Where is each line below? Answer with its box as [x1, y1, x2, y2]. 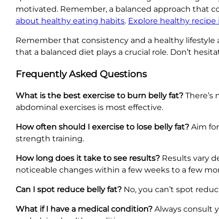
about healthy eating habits [16, 16, 125, 25]
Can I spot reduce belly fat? [16, 185, 122, 195]
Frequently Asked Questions [16, 68, 147, 80]
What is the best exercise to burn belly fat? [16, 91, 183, 101]
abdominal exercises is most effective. [16, 103, 163, 112]
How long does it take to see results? [16, 153, 160, 163]
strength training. [16, 134, 84, 144]
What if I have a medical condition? [16, 204, 153, 214]
